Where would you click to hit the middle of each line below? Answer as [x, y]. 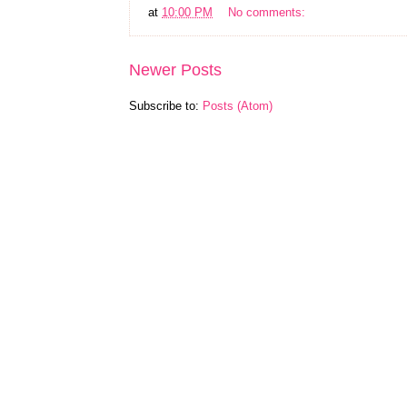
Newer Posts [175, 70]
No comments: [268, 12]
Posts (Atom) [238, 106]
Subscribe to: [166, 106]
